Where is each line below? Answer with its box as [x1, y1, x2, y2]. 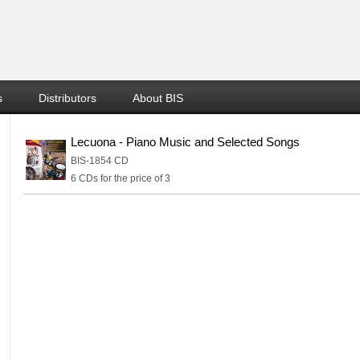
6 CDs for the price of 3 [71, 173, 170, 184]
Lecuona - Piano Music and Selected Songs [71, 135, 300, 149]
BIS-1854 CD [71, 155, 129, 166]
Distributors [39, 92, 96, 104]
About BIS [133, 92, 183, 104]
